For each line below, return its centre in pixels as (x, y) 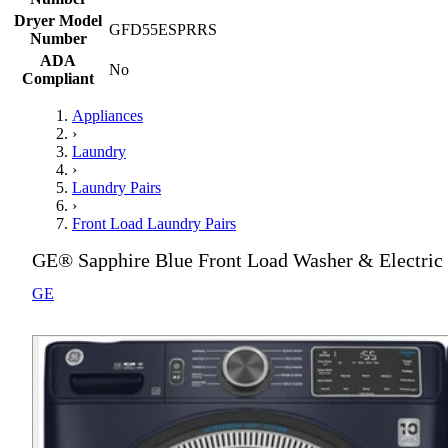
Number (58, 38)
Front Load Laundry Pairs (154, 223)
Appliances (107, 115)
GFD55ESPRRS (163, 29)
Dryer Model (58, 20)
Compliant (58, 78)
